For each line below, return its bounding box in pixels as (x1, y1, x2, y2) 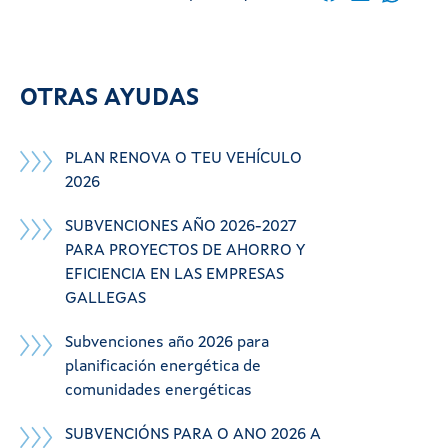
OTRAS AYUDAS (20, 86, 199, 111)
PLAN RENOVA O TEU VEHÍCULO (65, 150, 302, 167)
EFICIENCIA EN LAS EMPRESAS (65, 266, 284, 283)
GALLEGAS (65, 290, 146, 307)
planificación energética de (65, 358, 261, 375)
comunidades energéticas (65, 382, 252, 399)
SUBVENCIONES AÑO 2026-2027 (65, 218, 297, 235)
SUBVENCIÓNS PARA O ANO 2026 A (65, 426, 321, 443)
